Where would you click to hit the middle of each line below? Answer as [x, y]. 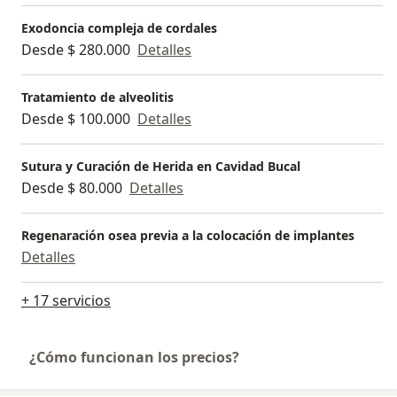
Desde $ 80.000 [72, 188]
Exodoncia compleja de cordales [119, 28]
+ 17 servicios [66, 301]
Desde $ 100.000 [76, 119]
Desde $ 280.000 [76, 50]
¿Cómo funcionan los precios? [134, 358]
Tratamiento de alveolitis [97, 97]
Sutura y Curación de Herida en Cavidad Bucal [161, 167]
